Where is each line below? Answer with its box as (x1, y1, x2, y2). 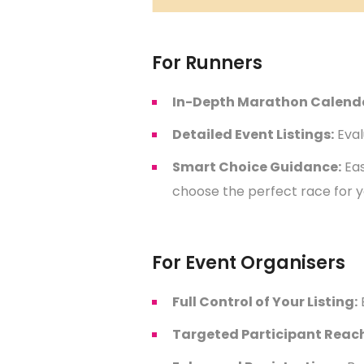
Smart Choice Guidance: (172, 157, 341, 176)
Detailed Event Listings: (172, 124, 334, 144)
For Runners (152, 50, 262, 76)
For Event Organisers (152, 249, 345, 275)
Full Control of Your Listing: (172, 292, 357, 311)
